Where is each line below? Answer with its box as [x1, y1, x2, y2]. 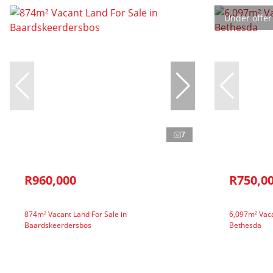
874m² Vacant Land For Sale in [24, 208, 127, 219]
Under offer [224, 12, 272, 24]
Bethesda [229, 219, 261, 230]
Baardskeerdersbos [24, 219, 91, 230]
